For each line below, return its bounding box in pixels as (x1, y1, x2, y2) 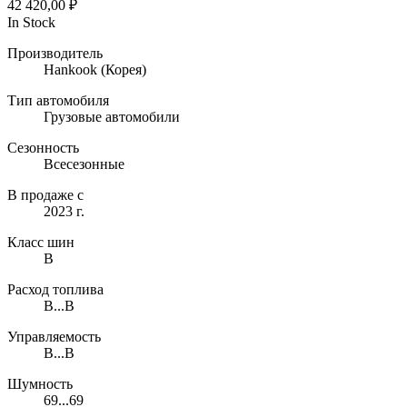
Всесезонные (44, 155, 124, 172)
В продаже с (7, 186, 84, 203)
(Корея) (97, 61, 146, 77)
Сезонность (7, 139, 79, 155)
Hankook (44, 61, 97, 77)
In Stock (7, 14, 55, 30)
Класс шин (7, 233, 74, 250)
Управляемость (7, 328, 101, 344)
